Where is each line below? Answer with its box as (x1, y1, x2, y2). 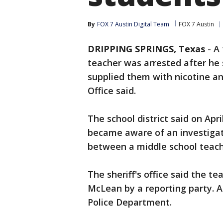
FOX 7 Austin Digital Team (97, 20, 169, 28)
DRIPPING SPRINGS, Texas (88, 43, 205, 55)
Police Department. (88, 196, 172, 208)
